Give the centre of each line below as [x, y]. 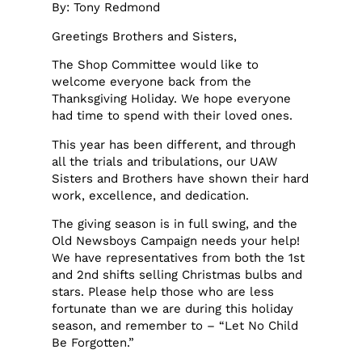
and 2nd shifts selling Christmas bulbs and [177, 275]
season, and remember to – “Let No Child [175, 326]
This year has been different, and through [174, 144]
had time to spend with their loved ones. [173, 116]
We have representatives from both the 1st [179, 258]
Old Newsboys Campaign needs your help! [176, 241]
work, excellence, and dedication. [151, 195]
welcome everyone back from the [152, 82]
